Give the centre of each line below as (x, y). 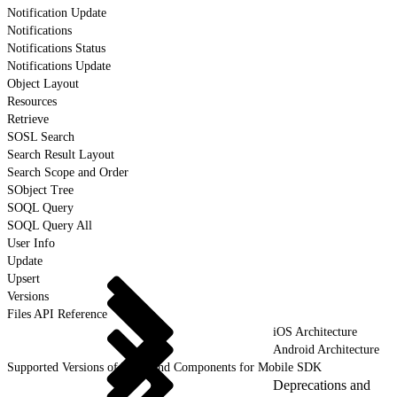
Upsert (23, 278)
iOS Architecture (315, 331)
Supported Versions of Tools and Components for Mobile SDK (164, 367)
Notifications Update (59, 66)
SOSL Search (41, 136)
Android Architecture (326, 349)
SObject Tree (40, 190)
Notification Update (57, 12)
